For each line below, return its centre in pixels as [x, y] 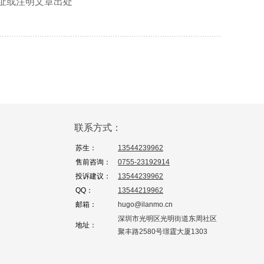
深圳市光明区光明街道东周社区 [167, 218]
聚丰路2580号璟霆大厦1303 [163, 231]
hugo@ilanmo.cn [145, 204]
